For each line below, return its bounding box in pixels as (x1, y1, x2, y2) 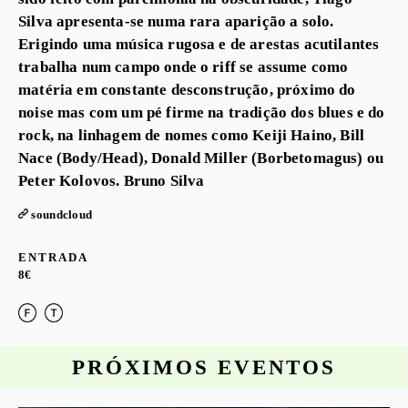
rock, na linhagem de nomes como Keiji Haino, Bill (18, 125, 364, 144)
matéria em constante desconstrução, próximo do (18, 79, 356, 98)
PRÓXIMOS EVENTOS (71, 355, 337, 379)
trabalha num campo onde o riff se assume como (18, 56, 349, 76)
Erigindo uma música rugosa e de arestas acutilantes (18, 34, 380, 53)
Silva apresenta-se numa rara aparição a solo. (18, 11, 334, 30)
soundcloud (31, 208, 93, 221)
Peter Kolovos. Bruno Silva (18, 170, 205, 189)
